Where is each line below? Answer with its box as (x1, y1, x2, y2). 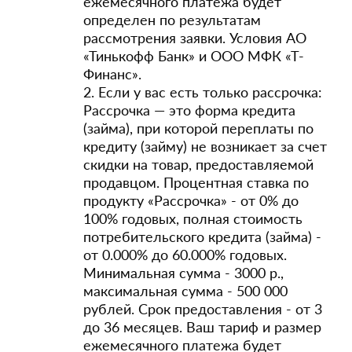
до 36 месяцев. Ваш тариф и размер (83, 318, 321, 335)
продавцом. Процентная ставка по (83, 174, 309, 191)
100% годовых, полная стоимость (83, 210, 302, 227)
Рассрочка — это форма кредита (83, 101, 295, 119)
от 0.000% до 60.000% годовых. (83, 246, 287, 263)
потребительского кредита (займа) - (83, 228, 321, 245)
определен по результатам (83, 11, 261, 28)
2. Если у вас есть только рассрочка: (83, 83, 322, 101)
